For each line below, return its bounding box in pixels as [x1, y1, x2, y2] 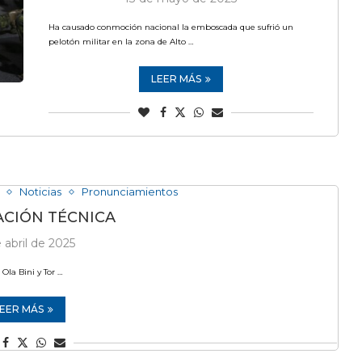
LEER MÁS [150, 73, 201, 85]
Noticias [19, 185, 61, 198]
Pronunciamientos [81, 185, 178, 198]
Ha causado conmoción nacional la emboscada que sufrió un [48, 22, 293, 32]
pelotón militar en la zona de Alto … [48, 36, 193, 47]
